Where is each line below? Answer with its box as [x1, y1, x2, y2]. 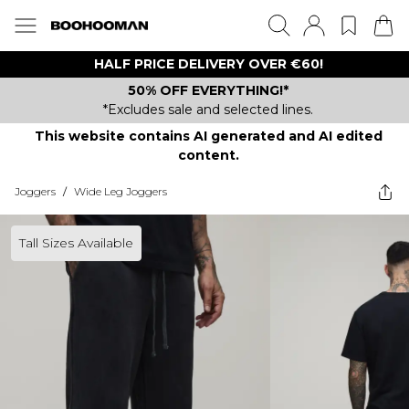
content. [177, 147, 239, 163]
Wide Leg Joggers [74, 184, 167, 198]
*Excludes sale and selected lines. [103, 101, 313, 118]
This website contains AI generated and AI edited [34, 128, 383, 144]
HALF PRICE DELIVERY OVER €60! [93, 56, 323, 72]
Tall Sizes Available [19, 235, 133, 251]
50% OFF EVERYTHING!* [128, 82, 288, 99]
